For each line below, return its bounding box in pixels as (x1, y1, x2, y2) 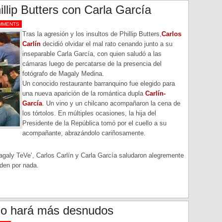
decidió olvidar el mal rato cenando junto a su (41, 40, 172, 48)
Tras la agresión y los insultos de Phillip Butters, (22, 30, 162, 38)
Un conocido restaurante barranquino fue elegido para (22, 80, 175, 87)
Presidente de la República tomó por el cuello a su (22, 119, 166, 127)
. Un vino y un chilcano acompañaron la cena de (42, 100, 180, 107)
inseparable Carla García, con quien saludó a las (22, 50, 162, 57)
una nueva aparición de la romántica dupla (22, 90, 143, 97)
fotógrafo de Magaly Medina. (22, 70, 104, 77)
